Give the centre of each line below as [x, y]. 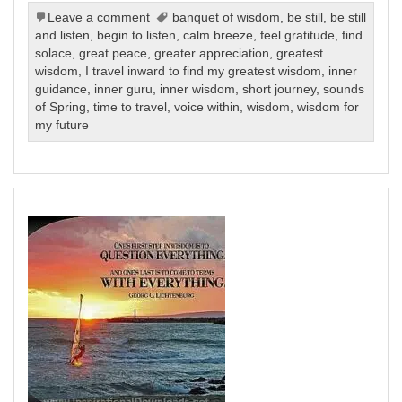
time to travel [131, 107]
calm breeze [218, 35]
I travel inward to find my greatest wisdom [204, 71]
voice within [207, 107]
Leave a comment [99, 17]
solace [54, 53]
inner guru [124, 89]
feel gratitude [298, 35]
